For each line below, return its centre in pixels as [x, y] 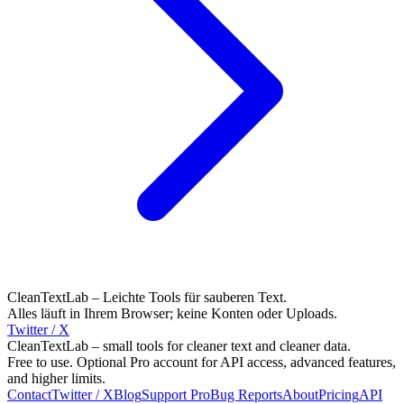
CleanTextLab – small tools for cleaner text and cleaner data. [179, 346]
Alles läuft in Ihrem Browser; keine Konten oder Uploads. [172, 314]
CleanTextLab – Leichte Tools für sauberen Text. [147, 298]
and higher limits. [56, 379]
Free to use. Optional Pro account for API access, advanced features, [202, 363]
